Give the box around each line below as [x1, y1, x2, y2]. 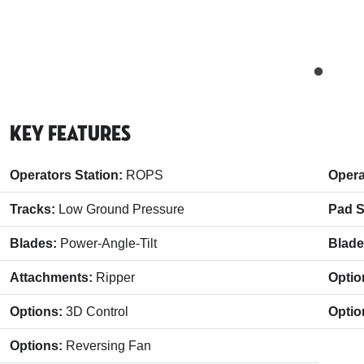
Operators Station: [10, 168, 126, 183]
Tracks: [10, 202, 58, 217]
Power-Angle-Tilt [60, 236, 157, 251]
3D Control [66, 305, 128, 319]
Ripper [96, 271, 135, 285]
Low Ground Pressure [58, 202, 184, 217]
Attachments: [10, 271, 96, 285]
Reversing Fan [66, 339, 151, 353]
